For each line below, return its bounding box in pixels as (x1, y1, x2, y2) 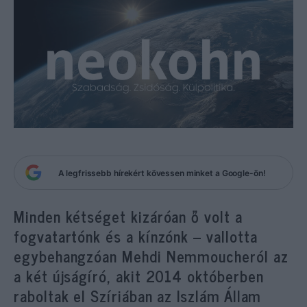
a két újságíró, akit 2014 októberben (14, 263, 264, 288)
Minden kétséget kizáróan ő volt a (14, 204, 243, 229)
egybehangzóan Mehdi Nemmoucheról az (14, 243, 288, 269)
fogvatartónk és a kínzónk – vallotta (14, 223, 258, 249)
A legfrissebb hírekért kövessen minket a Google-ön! (58, 167, 266, 178)
